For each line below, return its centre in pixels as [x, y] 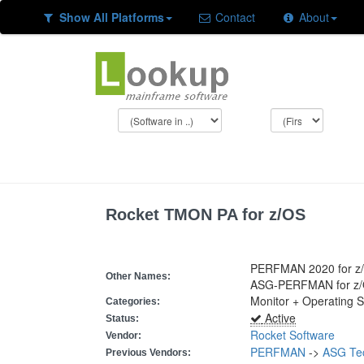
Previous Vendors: [148, 353]
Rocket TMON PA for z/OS [206, 214]
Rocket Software [292, 335]
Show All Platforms [111, 17]
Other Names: [138, 276]
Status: [122, 318]
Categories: [133, 301]
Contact [234, 17]
